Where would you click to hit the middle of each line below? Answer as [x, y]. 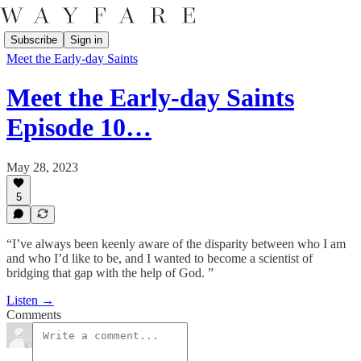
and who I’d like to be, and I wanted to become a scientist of [160, 258]
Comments [34, 315]
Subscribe [34, 39]
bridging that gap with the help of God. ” [110, 273]
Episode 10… [79, 128]
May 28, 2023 [42, 167]
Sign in [86, 39]
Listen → [30, 300]
